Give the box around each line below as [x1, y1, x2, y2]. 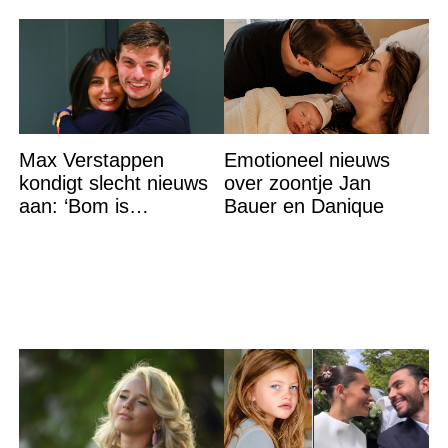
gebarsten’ [18, 218, 112, 241]
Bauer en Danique [223, 195, 384, 218]
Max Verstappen [18, 149, 164, 172]
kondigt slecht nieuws [18, 172, 208, 195]
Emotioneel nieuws [223, 149, 390, 172]
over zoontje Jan [223, 172, 371, 195]
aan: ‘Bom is [18, 195, 129, 218]
